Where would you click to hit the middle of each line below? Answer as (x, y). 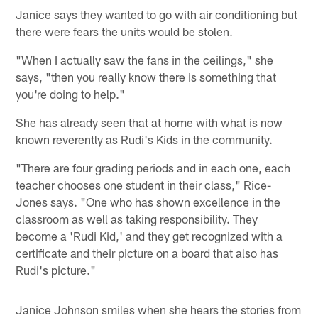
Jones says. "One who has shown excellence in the (148, 201)
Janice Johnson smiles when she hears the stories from (159, 309)
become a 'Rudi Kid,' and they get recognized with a (149, 235)
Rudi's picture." (56, 269)
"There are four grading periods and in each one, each (153, 167)
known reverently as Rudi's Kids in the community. (144, 139)
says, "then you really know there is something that (146, 76)
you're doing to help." (71, 93)
